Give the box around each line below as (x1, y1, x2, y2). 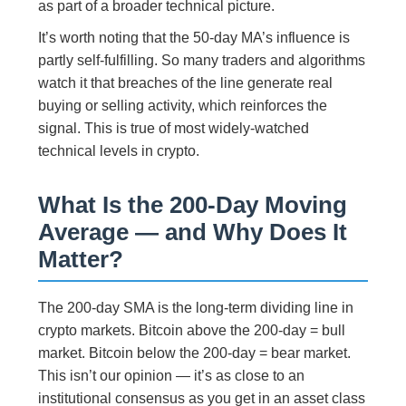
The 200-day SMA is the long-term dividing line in (38, 299, 354, 315)
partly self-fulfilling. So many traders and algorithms (38, 52, 366, 68)
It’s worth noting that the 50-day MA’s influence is (38, 29, 351, 45)
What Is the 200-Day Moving (38, 191, 348, 217)
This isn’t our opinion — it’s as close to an (38, 367, 305, 383)
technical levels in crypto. (38, 142, 200, 159)
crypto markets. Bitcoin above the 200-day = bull (38, 322, 346, 338)
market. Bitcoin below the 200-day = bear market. (38, 344, 352, 361)
